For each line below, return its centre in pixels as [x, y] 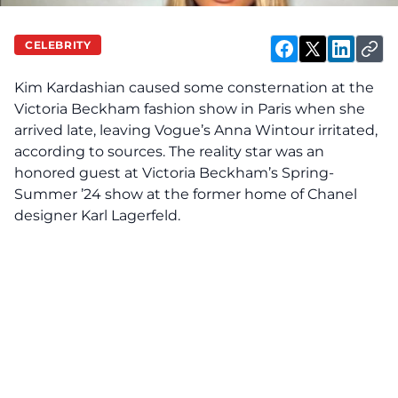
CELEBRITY [58, 44]
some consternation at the [277, 88]
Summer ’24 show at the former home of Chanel [186, 194]
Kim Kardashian [70, 88]
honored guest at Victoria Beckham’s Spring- [174, 173]
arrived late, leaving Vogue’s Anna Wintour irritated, [196, 130]
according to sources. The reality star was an [169, 151]
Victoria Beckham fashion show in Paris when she [190, 109]
